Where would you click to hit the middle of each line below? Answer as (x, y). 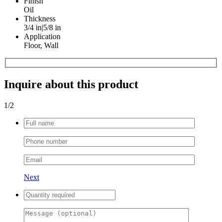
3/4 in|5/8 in (42, 28)
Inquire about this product (71, 84)
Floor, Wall (41, 46)
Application (42, 37)
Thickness (40, 19)
